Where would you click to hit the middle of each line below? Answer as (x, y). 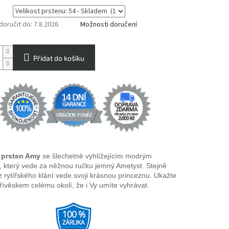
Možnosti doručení (108, 25)
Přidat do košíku (59, 58)
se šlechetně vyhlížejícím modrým (96, 156)
